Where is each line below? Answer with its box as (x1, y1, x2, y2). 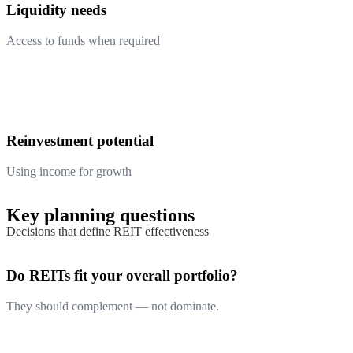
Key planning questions (6, 204, 195, 225)
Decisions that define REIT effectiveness (6, 224, 209, 238)
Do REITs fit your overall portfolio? (6, 267, 238, 284)
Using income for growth (6, 164, 132, 178)
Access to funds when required (6, 34, 160, 48)
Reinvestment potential (6, 132, 154, 149)
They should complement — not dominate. (6, 299, 219, 313)
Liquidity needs (6, 2, 106, 19)
